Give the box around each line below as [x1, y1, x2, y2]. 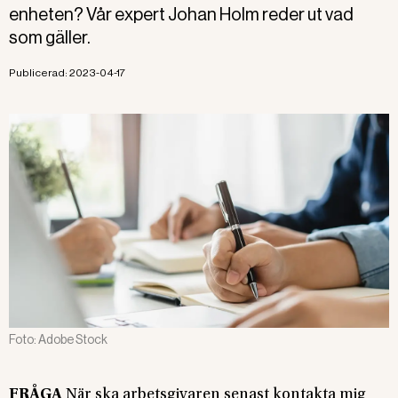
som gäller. [9, 28, 91, 48]
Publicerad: [9, 67, 69, 79]
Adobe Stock [38, 331, 107, 346]
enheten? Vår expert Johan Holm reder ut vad [9, 4, 354, 25]
